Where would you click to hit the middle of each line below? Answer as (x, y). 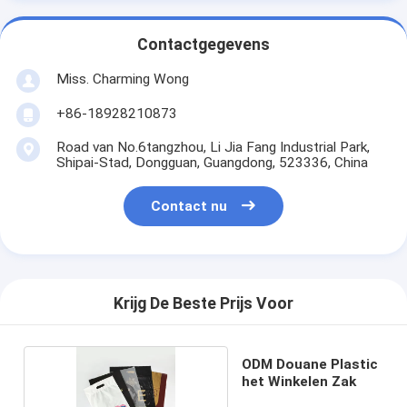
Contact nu (189, 207)
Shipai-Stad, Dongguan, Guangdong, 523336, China (212, 162)
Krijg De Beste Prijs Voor (203, 304)
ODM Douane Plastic (310, 364)
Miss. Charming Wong (122, 79)
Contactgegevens (203, 45)
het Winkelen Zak (299, 381)
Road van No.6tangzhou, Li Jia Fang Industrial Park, (213, 147)
